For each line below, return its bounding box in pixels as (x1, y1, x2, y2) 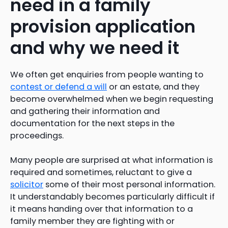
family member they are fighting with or (10, 215, 175, 227)
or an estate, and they (107, 80, 199, 93)
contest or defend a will (10, 80, 107, 93)
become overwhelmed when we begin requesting (10, 93, 213, 105)
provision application (10, 14, 195, 39)
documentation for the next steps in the (10, 117, 175, 129)
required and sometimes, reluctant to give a (10, 166, 192, 178)
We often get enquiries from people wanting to (10, 68, 204, 80)
